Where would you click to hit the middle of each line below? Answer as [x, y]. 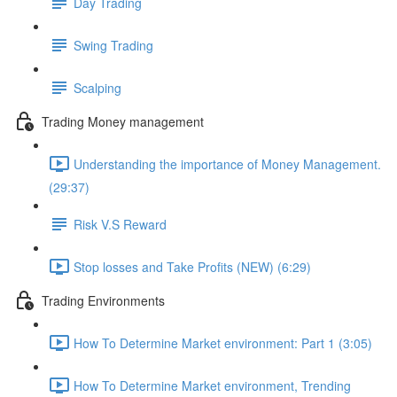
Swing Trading [113, 45]
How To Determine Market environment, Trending [212, 385]
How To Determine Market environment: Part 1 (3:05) [223, 343]
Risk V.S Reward [120, 224]
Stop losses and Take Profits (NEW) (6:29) [192, 266]
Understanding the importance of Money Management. [227, 163]
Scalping [97, 87]
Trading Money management [123, 121]
